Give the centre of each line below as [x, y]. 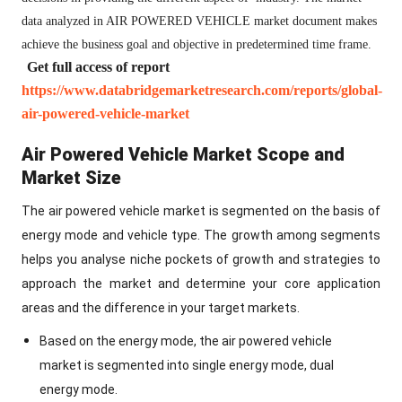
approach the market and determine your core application [201, 284]
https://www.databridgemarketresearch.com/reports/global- [202, 91]
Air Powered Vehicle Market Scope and [183, 154]
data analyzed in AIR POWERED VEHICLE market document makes [199, 22]
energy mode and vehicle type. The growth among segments [201, 235]
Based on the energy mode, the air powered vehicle [186, 341]
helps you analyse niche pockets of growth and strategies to [201, 259]
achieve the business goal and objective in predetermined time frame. [197, 45]
